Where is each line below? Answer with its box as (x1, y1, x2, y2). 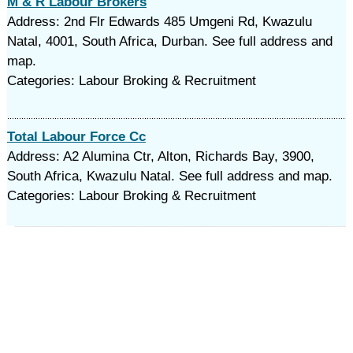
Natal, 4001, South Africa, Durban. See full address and (6, 34, 333, 49)
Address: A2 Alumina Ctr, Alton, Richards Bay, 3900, (6, 149, 314, 164)
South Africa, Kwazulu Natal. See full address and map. (6, 169, 333, 184)
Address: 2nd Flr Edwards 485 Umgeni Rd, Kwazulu (6, 14, 312, 29)
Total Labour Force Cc (6, 129, 146, 144)
